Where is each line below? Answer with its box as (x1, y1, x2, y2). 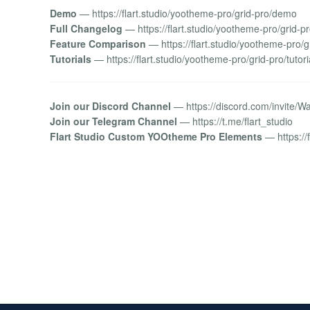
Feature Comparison (50, 36, 146, 51)
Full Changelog (50, 21, 122, 35)
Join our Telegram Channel (50, 114, 177, 129)
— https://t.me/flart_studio (177, 114, 293, 129)
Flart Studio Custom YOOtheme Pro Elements (50, 129, 262, 144)
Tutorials (50, 51, 91, 66)
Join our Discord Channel (50, 99, 171, 113)
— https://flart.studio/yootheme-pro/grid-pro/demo (77, 6, 297, 20)
